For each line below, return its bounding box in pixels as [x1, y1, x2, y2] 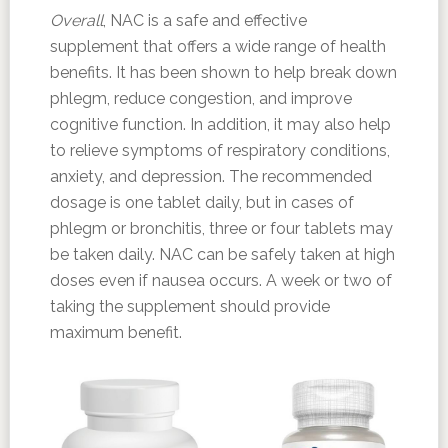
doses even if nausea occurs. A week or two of [49, 271, 392, 290]
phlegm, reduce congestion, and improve [49, 89, 352, 108]
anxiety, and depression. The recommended [49, 167, 372, 186]
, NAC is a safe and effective [102, 11, 307, 30]
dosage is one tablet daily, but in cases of [49, 193, 354, 212]
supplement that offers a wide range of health [49, 37, 386, 56]
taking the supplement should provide [49, 297, 330, 316]
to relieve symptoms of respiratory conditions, [49, 141, 390, 160]
